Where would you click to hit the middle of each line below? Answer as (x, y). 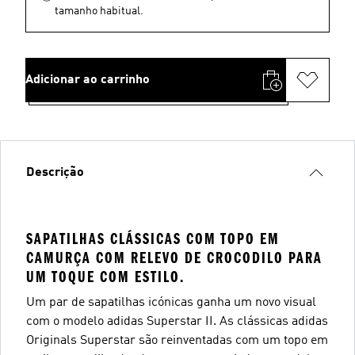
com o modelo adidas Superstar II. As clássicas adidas (177, 321)
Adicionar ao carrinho (88, 80)
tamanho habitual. (99, 11)
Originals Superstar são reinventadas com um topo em (177, 340)
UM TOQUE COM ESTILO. (105, 277)
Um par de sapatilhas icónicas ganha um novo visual (171, 302)
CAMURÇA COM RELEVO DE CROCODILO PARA (174, 258)
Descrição (55, 172)
